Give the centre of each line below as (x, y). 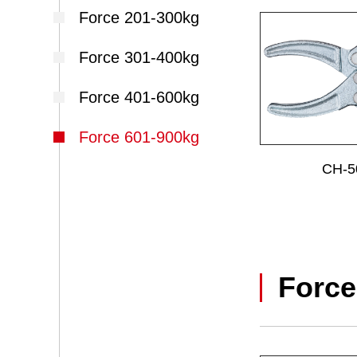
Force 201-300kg (139, 18)
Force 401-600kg (139, 97)
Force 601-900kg (139, 137)
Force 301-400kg (139, 57)
